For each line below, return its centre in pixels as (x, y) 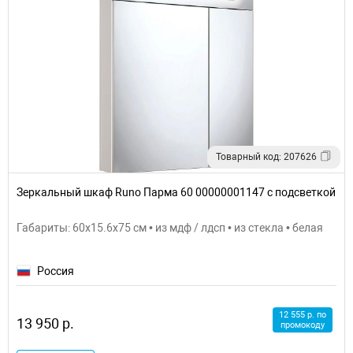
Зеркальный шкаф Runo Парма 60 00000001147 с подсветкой (176, 192)
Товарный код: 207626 (266, 156)
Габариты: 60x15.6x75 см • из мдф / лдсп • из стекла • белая (170, 227)
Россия (56, 271)
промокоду (303, 325)
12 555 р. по (303, 315)
